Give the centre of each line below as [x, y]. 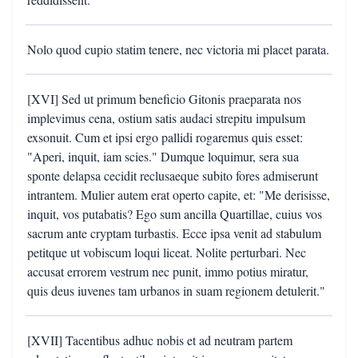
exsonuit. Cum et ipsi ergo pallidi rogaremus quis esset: [165, 137]
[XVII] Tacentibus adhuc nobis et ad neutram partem [160, 340]
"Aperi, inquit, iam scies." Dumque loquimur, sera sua [163, 156]
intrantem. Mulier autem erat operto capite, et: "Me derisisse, [179, 195]
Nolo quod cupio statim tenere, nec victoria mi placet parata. [178, 49]
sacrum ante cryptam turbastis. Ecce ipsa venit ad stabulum [174, 233]
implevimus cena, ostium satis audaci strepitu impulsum [166, 118]
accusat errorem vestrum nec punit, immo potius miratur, [168, 271]
